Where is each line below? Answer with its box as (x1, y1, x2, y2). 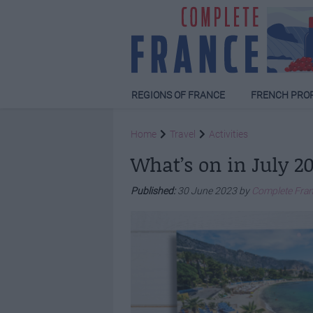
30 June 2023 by (177, 185, 252, 197)
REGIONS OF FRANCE (131, 89, 226, 101)
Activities (209, 129, 248, 140)
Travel (170, 129, 196, 140)
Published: (131, 185, 177, 197)
